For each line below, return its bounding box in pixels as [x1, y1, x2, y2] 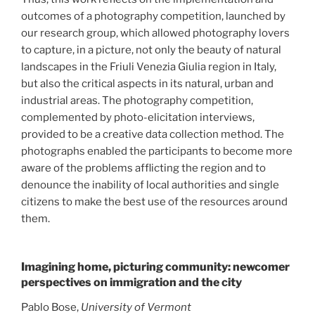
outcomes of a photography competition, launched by [21, 9, 285, 22]
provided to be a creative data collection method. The [21, 127, 284, 141]
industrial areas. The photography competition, [21, 94, 253, 107]
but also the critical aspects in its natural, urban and [21, 77, 274, 90]
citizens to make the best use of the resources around [21, 195, 288, 208]
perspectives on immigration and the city [21, 276, 242, 290]
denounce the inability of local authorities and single [21, 178, 279, 191]
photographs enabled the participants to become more [21, 144, 292, 157]
